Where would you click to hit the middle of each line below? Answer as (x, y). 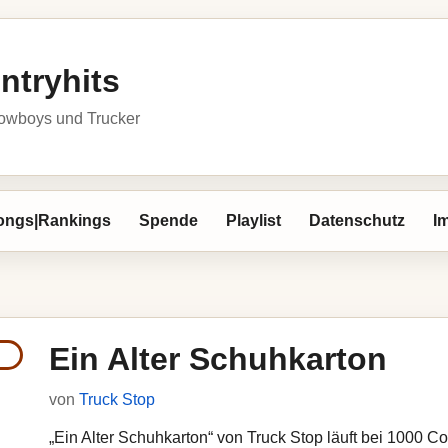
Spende (168, 220)
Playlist (253, 220)
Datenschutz (357, 220)
